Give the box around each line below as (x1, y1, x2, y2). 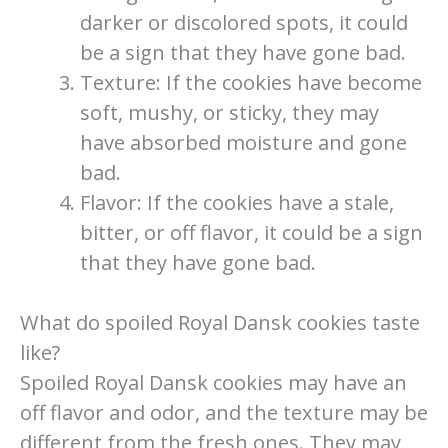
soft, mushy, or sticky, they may (80, 98, 380, 126)
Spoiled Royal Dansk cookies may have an (20, 368, 407, 396)
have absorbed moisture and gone (80, 128, 408, 156)
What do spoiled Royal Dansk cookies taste (20, 308, 420, 336)
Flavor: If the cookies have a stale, (80, 188, 395, 216)
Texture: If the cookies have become (80, 68, 423, 96)
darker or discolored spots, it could (80, 8, 409, 36)
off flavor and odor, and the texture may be (20, 398, 428, 426)
